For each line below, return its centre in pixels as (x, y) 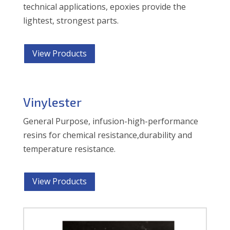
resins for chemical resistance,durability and (107, 135)
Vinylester (52, 102)
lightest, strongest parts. (71, 20)
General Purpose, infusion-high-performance (110, 121)
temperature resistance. (69, 149)
